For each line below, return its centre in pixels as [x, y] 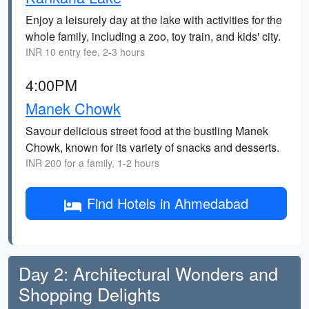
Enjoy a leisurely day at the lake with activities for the [154, 20]
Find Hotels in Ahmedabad [168, 203]
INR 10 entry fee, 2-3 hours [85, 52]
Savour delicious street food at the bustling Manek [147, 131]
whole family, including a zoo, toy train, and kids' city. [153, 36]
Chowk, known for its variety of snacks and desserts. [152, 147]
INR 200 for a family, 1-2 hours [92, 163]
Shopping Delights [90, 294]
